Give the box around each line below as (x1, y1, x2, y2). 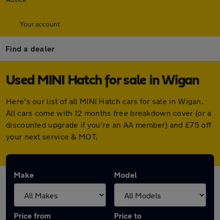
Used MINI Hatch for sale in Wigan (6, 74, 199, 87)
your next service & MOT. (6, 132, 98, 141)
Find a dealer (5, 44, 55, 53)
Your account (20, 20, 60, 28)
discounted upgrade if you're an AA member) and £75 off (6, 120, 212, 129)
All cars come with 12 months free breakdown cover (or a (6, 108, 212, 117)
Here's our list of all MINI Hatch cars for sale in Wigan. (6, 96, 204, 106)
